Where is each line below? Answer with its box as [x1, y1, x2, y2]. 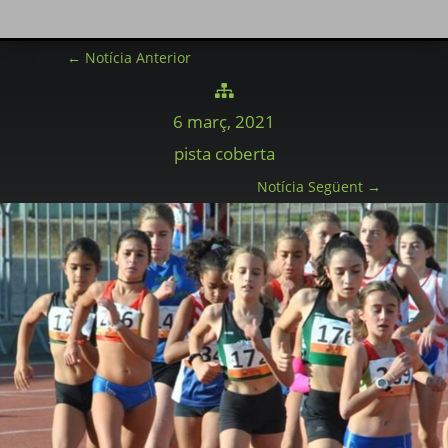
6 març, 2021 [173, 109, 275, 133]
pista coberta [173, 141, 275, 165]
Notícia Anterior [85, 47, 192, 67]
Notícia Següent [256, 176, 363, 196]
